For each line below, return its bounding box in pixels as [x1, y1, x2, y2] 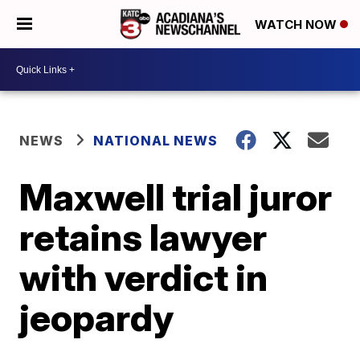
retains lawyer [19, 215, 268, 260]
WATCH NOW [255, 17, 340, 33]
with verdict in [19, 255, 268, 300]
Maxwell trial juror [19, 174, 333, 219]
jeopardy [19, 295, 174, 340]
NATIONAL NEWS [93, 133, 219, 149]
